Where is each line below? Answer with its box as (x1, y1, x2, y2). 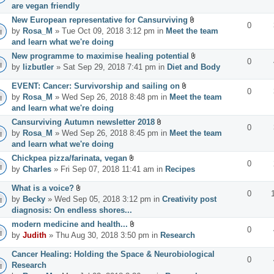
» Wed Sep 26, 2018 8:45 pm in (53, 128, 169, 138)
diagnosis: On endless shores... (12, 205, 132, 215)
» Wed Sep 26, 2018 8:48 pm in (53, 92, 169, 102)
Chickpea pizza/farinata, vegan (12, 153, 127, 163)
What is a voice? (12, 183, 74, 193)
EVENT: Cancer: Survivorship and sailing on (12, 81, 180, 91)
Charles (23, 164, 51, 174)
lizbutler (23, 62, 54, 72)
